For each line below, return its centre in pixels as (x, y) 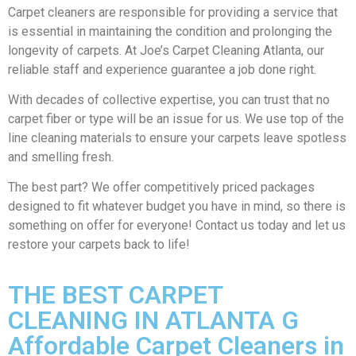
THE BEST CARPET (115, 294)
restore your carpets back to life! (99, 245)
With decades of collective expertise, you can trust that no (169, 99)
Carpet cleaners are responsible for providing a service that (173, 12)
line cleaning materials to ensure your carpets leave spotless (177, 137)
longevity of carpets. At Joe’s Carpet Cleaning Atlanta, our (166, 50)
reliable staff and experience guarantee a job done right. (164, 69)
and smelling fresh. (62, 157)
